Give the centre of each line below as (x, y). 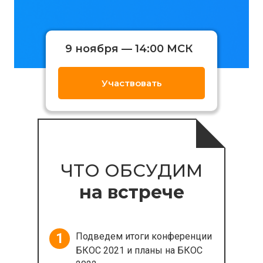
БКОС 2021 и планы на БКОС (139, 250)
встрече (146, 192)
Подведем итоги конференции (144, 236)
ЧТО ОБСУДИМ (131, 171)
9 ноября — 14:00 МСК (129, 49)
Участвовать (131, 83)
